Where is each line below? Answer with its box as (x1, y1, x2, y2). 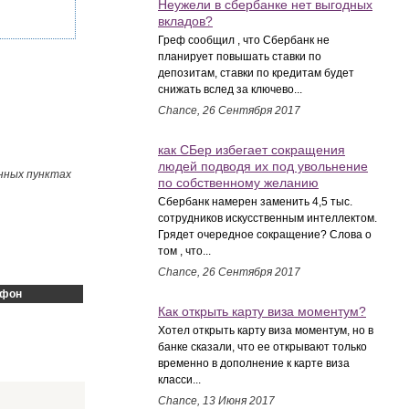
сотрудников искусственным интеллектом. (158, 212, 377, 225)
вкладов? (158, 14, 213, 28)
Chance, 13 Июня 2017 (158, 394, 275, 407)
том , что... (158, 245, 211, 257)
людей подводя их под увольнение (158, 159, 368, 173)
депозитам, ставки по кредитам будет (158, 67, 354, 79)
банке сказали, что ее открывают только (158, 341, 367, 353)
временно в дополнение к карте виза (158, 357, 350, 370)
